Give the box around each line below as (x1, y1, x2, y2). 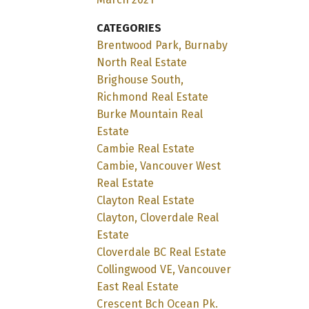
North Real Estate (97, 55, 188, 69)
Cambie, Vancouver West (97, 159, 221, 172)
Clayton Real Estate (97, 193, 195, 207)
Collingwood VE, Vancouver (97, 262, 232, 276)
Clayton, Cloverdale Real (97, 210, 219, 224)
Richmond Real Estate (97, 90, 209, 103)
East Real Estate (97, 279, 179, 293)
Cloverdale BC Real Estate (97, 245, 227, 259)
